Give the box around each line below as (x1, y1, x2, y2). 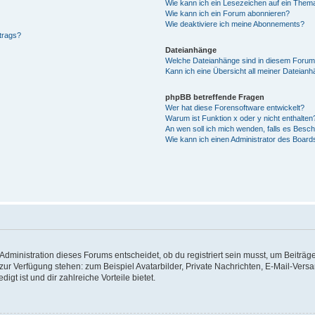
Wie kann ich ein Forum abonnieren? (165, 8, 290, 18)
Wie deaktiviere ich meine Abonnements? (165, 19, 304, 28)
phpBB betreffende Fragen (165, 92, 264, 101)
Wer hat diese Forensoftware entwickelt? (165, 103, 304, 112)
